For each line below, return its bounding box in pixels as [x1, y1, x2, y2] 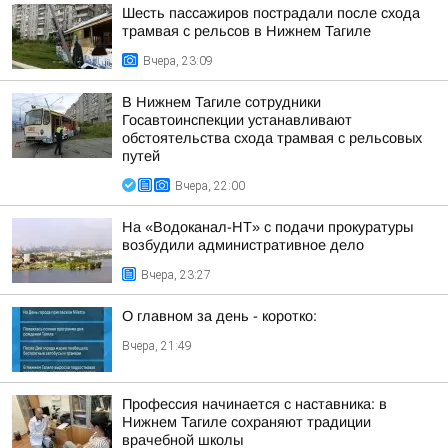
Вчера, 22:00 [175, 179, 245, 193]
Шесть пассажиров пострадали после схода [122, 5, 420, 21]
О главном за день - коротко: [122, 308, 317, 324]
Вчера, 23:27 [141, 268, 211, 282]
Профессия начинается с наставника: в [122, 396, 387, 412]
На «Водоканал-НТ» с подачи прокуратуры [122, 219, 413, 235]
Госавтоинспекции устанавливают [122, 112, 352, 128]
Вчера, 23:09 [143, 54, 213, 68]
